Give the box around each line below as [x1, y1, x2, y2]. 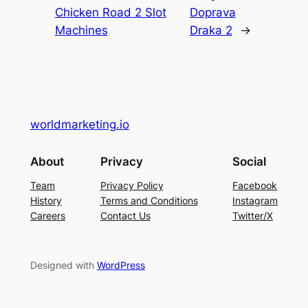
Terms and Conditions [100, 194, 198, 206]
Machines [54, 23, 108, 38]
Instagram [232, 194, 278, 206]
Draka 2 [189, 23, 232, 38]
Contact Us [100, 209, 151, 221]
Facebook [232, 179, 278, 191]
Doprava [189, 5, 236, 20]
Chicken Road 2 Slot [54, 5, 166, 20]
